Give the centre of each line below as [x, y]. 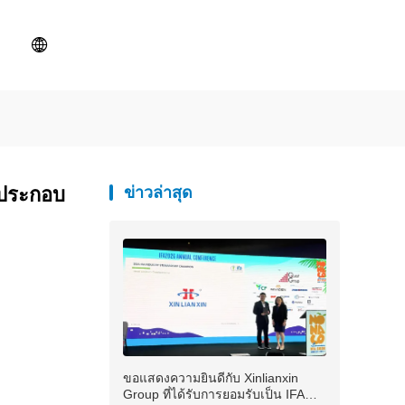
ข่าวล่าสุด [158, 193]
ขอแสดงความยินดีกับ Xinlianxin [211, 378]
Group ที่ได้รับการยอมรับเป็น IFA [214, 394]
